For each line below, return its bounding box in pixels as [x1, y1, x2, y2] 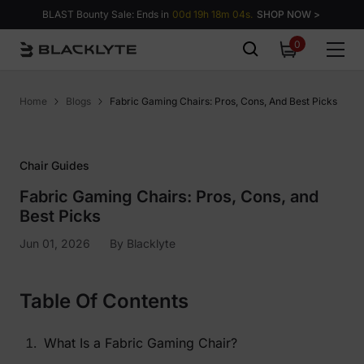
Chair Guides [19, 158, 89, 172]
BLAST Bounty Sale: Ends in [42, 8, 169, 20]
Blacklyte [127, 236, 175, 250]
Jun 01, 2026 [19, 236, 90, 250]
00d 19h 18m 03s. [172, 8, 252, 20]
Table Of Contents [19, 289, 188, 313]
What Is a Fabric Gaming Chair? [44, 335, 237, 351]
